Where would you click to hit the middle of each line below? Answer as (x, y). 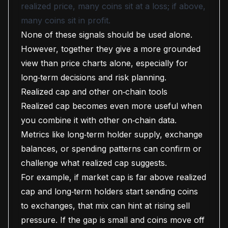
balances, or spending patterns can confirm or (111, 149)
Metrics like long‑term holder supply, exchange (112, 134)
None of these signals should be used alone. (107, 35)
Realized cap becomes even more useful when (111, 106)
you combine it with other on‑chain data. (99, 120)
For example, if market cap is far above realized (113, 177)
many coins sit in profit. (66, 20)
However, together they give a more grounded (111, 49)
